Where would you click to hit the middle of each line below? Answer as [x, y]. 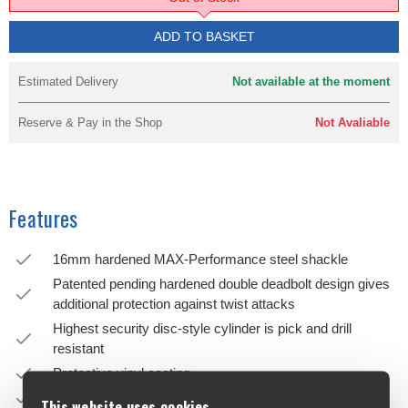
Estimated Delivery [68, 82]
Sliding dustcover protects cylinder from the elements [210, 398]
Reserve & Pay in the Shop [90, 122]
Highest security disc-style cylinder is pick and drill [202, 328]
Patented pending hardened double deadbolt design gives [221, 284]
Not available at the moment [311, 82]
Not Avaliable [352, 122]
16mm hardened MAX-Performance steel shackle [200, 259]
